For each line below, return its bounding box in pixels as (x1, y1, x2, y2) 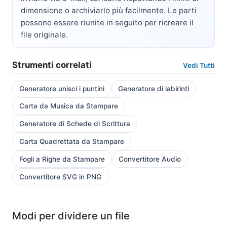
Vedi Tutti (183, 61, 215, 69)
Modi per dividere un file (12, 210, 130, 222)
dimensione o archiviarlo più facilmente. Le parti (21, 6, 197, 15)
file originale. (21, 30, 68, 40)
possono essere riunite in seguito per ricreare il (21, 18, 194, 27)
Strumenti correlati (12, 60, 92, 70)
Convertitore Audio (119, 155, 181, 164)
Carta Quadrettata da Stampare (19, 137, 124, 146)
